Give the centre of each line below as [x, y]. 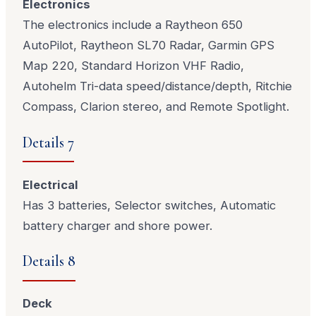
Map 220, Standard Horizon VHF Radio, [134, 65]
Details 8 [49, 261]
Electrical [51, 184]
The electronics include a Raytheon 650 [133, 24]
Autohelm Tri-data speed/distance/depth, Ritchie [158, 86]
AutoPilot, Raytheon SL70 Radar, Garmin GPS [149, 45]
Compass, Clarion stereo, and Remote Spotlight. [156, 106]
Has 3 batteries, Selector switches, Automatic [150, 205]
